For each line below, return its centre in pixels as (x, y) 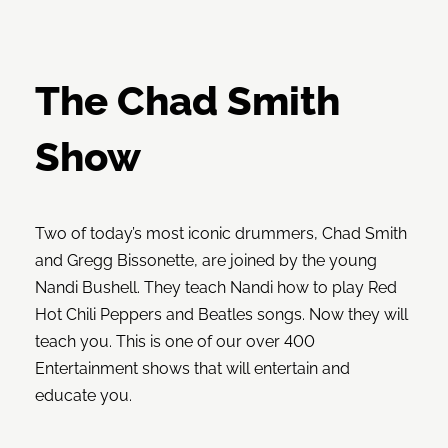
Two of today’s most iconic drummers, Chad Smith (221, 234)
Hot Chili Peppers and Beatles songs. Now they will (221, 315)
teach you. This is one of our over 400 (175, 342)
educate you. (83, 396)
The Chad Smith (187, 101)
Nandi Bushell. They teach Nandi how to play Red (216, 288)
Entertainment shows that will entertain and (192, 369)
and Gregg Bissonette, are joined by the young (206, 261)
